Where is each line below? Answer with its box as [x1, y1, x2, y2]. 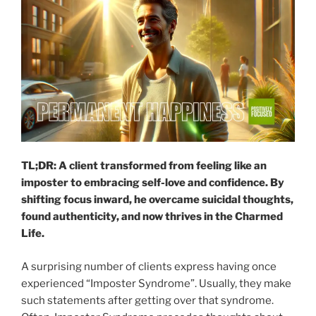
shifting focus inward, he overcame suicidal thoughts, [21, 193, 293, 207]
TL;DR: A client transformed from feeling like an [21, 159, 267, 173]
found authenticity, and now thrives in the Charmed [21, 210, 283, 224]
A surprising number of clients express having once [21, 260, 276, 273]
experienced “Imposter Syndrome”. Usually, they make [21, 276, 291, 290]
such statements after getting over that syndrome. [21, 293, 274, 307]
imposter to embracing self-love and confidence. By [21, 176, 284, 190]
